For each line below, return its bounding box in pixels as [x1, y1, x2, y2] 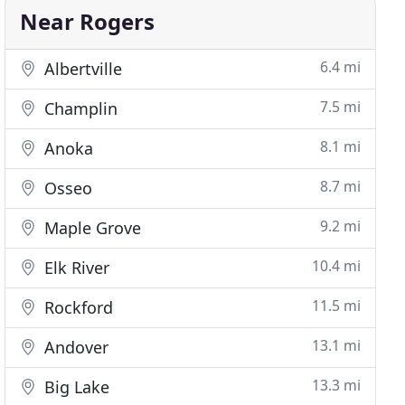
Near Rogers [20, 6, 155, 36]
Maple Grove [40, 217, 142, 239]
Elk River [40, 257, 110, 278]
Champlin [40, 98, 118, 119]
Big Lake [40, 376, 110, 398]
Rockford [40, 297, 114, 318]
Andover [40, 336, 109, 358]
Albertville [40, 58, 123, 80]
